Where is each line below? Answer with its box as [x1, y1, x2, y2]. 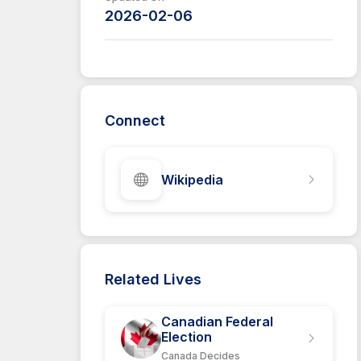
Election [161, 328, 212, 345]
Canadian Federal [161, 313, 273, 330]
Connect [105, 112, 165, 129]
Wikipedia [161, 171, 223, 188]
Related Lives [105, 271, 201, 288]
